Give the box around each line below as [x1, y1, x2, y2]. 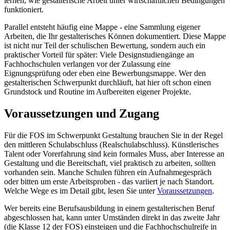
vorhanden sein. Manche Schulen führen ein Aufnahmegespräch [4, 168, 212, 177]
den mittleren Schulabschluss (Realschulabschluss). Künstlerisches [4, 140, 219, 149]
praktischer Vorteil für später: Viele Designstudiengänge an [4, 50, 194, 60]
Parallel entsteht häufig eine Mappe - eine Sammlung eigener [4, 23, 200, 32]
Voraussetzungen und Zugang [4, 107, 159, 121]
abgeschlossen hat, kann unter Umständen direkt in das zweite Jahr [4, 213, 220, 222]
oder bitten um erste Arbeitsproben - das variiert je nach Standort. [4, 177, 214, 186]
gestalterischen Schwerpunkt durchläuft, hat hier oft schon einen [4, 78, 211, 87]
